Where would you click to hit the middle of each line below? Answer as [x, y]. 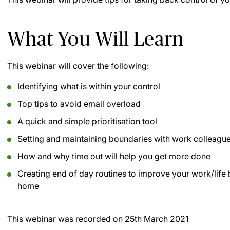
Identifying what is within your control [89, 86]
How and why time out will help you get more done [114, 156]
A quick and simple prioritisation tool [87, 121]
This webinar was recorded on [66, 219]
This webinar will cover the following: [78, 66]
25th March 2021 [157, 219]
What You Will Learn [95, 39]
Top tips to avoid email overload [79, 104]
